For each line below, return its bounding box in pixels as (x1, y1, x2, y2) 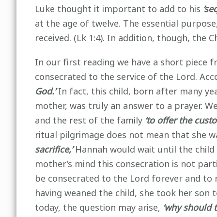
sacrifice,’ (34, 141, 73, 158)
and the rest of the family (34, 112, 145, 129)
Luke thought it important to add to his (34, 1, 203, 17)
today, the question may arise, (34, 200, 163, 216)
